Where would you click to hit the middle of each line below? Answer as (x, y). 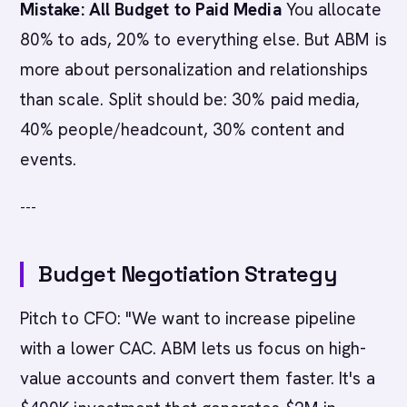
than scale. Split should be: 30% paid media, (190, 99)
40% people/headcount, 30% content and (182, 129)
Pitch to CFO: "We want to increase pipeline (189, 318)
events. (49, 159)
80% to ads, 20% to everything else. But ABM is (203, 40)
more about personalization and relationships (194, 69)
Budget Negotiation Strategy (188, 274)
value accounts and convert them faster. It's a (198, 378)
